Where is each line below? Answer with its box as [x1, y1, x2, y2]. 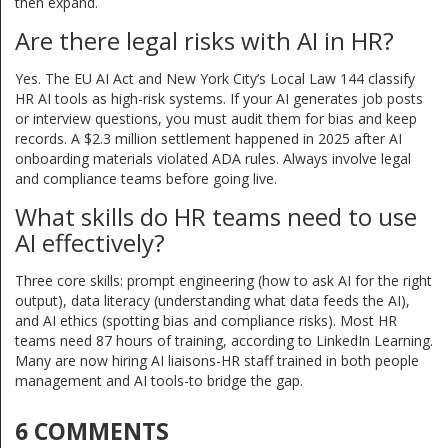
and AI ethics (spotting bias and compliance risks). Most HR [15, 311, 397, 331]
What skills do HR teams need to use [15, 200, 417, 234]
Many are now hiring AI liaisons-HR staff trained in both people [15, 351, 419, 371]
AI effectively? [15, 226, 165, 260]
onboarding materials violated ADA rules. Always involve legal [15, 149, 411, 169]
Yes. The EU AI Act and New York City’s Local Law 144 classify [15, 69, 415, 89]
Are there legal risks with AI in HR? [15, 24, 394, 58]
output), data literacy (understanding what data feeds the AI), [15, 291, 410, 311]
